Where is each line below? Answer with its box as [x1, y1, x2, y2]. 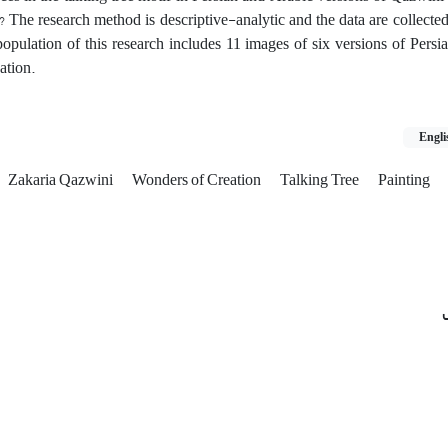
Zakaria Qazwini [8, 164, 116, 195]
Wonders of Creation [132, 164, 264, 195]
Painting [378, 164, 430, 195]
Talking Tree [280, 164, 362, 195]
